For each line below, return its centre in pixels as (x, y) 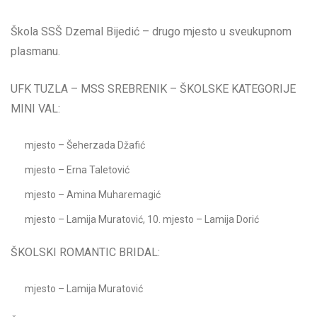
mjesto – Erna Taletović (77, 170)
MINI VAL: (35, 109)
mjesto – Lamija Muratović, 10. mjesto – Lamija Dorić (142, 220)
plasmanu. (35, 52)
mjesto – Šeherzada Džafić (85, 145)
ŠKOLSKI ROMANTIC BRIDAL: (85, 253)
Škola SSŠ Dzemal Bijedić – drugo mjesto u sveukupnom (151, 32)
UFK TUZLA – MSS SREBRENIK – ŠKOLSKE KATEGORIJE (153, 89)
